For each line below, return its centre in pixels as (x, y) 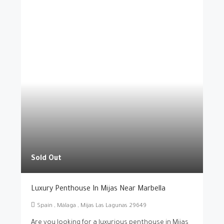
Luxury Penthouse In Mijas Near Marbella (98, 189)
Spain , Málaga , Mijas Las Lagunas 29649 (92, 206)
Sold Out (46, 159)
